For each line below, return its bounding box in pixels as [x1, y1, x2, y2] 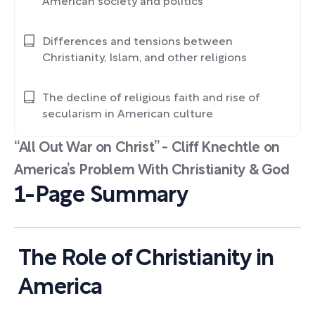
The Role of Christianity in [18, 248, 274, 269]
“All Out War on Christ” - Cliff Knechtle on [14, 141, 280, 155]
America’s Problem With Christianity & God [14, 164, 290, 177]
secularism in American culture [42, 109, 213, 120]
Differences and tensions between [42, 37, 233, 47]
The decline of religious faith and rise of [42, 93, 260, 103]
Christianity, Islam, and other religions [42, 53, 247, 63]
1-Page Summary [14, 185, 188, 206]
